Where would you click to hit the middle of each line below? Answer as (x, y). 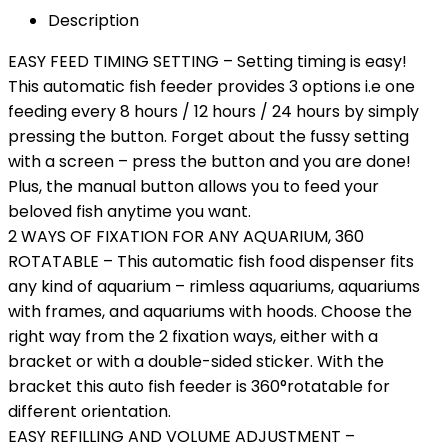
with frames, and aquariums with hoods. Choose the (210, 311)
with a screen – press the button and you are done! (209, 161)
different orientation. (89, 411)
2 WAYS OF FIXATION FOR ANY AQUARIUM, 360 (186, 236)
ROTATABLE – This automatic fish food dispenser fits (211, 261)
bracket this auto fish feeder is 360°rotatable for (199, 386)
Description (93, 20)
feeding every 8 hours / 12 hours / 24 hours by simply (213, 111)
